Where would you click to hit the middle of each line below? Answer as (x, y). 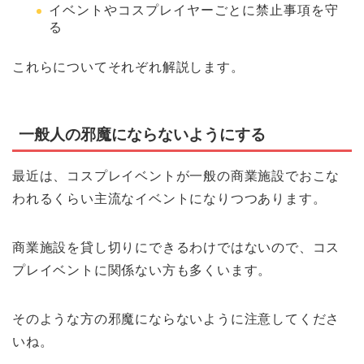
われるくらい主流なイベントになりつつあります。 (169, 198)
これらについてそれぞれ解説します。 (128, 67)
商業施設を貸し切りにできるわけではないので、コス (176, 247)
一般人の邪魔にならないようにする (142, 134)
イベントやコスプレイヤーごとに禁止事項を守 (194, 11)
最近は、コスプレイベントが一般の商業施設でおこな (176, 175)
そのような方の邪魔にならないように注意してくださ (176, 318)
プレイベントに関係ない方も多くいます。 (142, 270)
